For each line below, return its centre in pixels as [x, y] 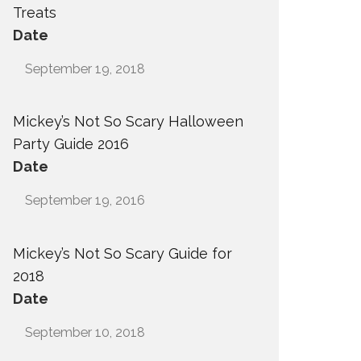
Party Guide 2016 [71, 144]
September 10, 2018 [85, 332]
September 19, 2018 [85, 69]
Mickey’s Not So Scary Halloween [128, 122]
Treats [35, 12]
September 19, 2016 [85, 201]
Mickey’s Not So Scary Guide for [122, 253]
